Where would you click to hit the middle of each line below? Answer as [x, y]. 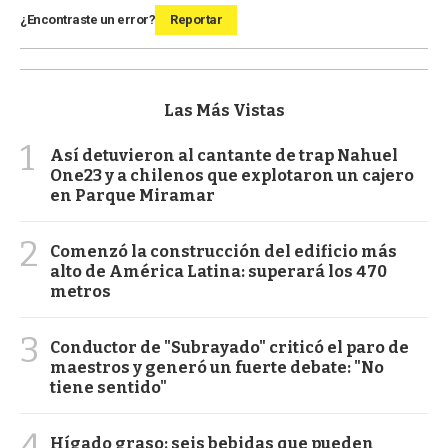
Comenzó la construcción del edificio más [223, 251]
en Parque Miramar [132, 195]
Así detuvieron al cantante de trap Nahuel [224, 155]
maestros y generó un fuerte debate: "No [217, 367]
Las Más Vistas [224, 110]
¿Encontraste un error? [87, 19]
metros [80, 291]
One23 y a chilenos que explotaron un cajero [232, 175]
